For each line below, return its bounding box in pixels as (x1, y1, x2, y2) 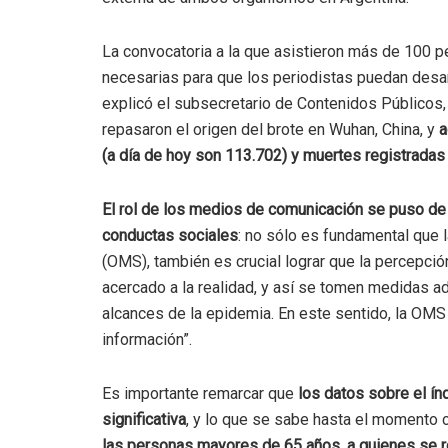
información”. (102, 330, 192, 350)
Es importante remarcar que (102, 384, 294, 404)
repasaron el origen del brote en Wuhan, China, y (102, 120, 439, 140)
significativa (102, 410, 186, 430)
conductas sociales (102, 226, 238, 246)
